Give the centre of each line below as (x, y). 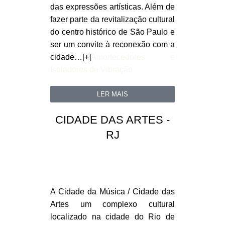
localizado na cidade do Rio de (113, 217)
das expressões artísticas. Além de (113, 7)
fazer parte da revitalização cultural (113, 20)
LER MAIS (113, 94)
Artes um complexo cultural (113, 204)
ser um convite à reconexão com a (113, 45)
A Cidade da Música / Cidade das (113, 192)
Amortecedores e (133, 57)
